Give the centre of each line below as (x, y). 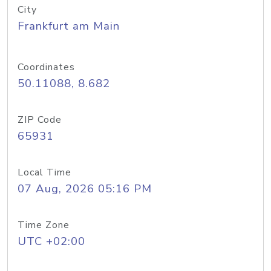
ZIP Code (40, 120)
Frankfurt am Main (69, 26)
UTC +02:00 (51, 241)
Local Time (44, 172)
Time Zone (44, 225)
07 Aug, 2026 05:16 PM (85, 189)
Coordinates (46, 67)
